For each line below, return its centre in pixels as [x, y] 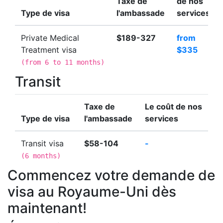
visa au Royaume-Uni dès [92, 191]
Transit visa [42, 143]
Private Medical [50, 38]
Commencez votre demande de [111, 175]
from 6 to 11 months [63, 62]
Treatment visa [49, 50]
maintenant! [47, 208]
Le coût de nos [173, 106]
